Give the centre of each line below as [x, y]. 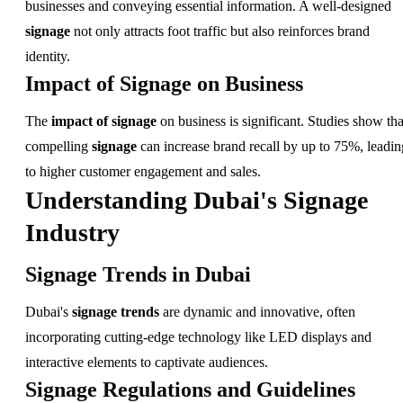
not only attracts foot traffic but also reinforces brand [220, 31]
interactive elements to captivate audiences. [147, 363]
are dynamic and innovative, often [257, 312]
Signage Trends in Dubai [138, 275]
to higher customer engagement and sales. [143, 171]
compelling [58, 146]
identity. [48, 56]
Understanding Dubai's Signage [197, 200]
